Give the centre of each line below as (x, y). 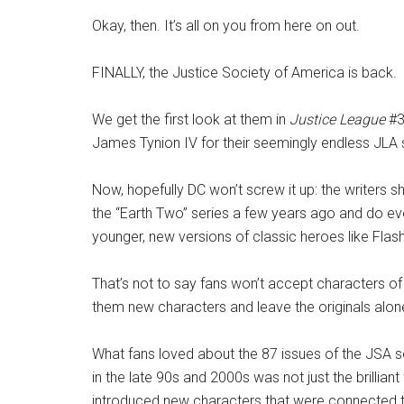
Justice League (339, 120)
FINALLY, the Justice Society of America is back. (244, 73)
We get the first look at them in (191, 120)
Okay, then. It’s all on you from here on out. (226, 26)
